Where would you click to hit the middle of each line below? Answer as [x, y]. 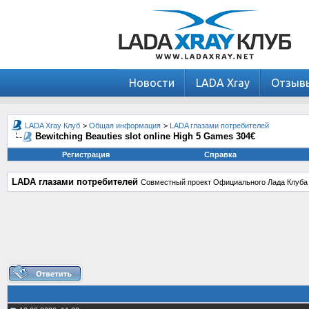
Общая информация [125, 126]
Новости [152, 83]
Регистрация [86, 154]
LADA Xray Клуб [52, 126]
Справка [220, 154]
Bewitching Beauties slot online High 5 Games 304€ [145, 136]
